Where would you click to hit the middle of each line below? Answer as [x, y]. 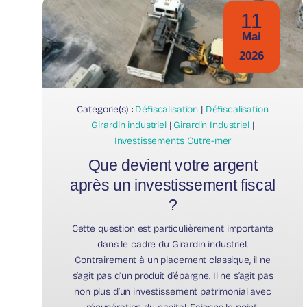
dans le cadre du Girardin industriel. [173, 245]
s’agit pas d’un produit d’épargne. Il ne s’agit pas [173, 276]
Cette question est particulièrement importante [173, 229]
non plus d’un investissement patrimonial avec [173, 292]
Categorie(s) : [106, 110]
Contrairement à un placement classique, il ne [173, 260]
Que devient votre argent [173, 165]
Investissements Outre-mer [173, 141]
